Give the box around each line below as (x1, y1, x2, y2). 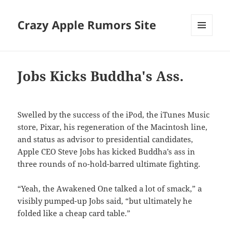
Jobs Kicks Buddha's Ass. (17, 67, 184, 86)
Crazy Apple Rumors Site (17, 17, 157, 33)
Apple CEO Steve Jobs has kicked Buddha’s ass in (17, 146, 196, 157)
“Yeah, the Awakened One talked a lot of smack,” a (17, 183, 202, 194)
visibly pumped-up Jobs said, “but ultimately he (17, 196, 193, 206)
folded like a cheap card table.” (17, 208, 131, 219)
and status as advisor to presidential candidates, (17, 134, 194, 145)
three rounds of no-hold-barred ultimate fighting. (17, 159, 201, 169)
